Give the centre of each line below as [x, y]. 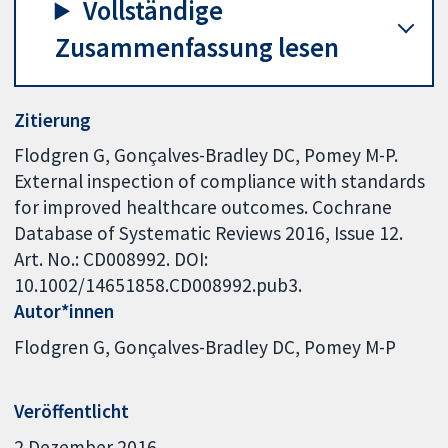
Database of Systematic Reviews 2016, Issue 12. [209, 233]
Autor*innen [64, 311]
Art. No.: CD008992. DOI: [111, 259]
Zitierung [53, 119]
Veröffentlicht [72, 411]
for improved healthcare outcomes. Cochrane [203, 207]
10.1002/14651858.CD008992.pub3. [158, 285]
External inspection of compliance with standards [220, 181]
